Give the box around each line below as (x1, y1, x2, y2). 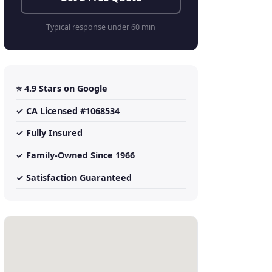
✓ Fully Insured (16, 127, 83, 139)
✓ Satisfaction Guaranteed (16, 171, 132, 183)
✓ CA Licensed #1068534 (16, 104, 120, 117)
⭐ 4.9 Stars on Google (16, 82, 107, 94)
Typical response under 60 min (46, 22, 155, 33)
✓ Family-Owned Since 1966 (16, 149, 135, 161)
